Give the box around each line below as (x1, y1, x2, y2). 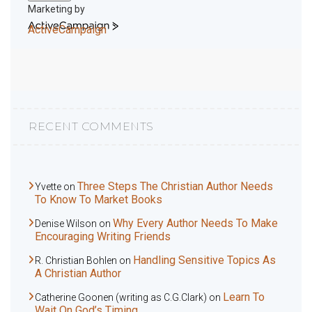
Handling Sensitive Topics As (133, 253, 276, 267)
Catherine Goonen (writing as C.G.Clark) (35, 291, 207, 303)
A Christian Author (35, 266, 121, 280)
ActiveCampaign (28, 22, 107, 36)
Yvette (35, 180, 61, 192)
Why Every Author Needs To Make (113, 216, 278, 230)
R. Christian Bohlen (35, 254, 117, 266)
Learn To (223, 290, 265, 304)
